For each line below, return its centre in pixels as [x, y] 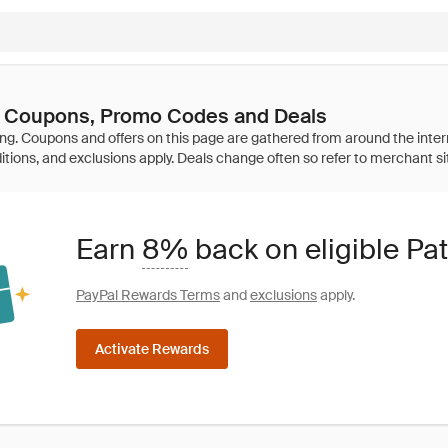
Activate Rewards [152, 348]
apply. [336, 294]
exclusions [283, 294]
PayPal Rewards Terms [148, 294]
